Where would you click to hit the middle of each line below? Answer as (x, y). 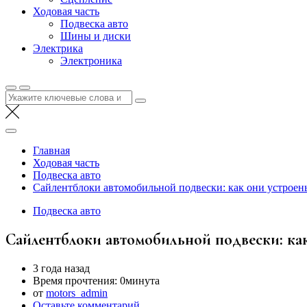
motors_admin (77, 293)
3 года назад (61, 268)
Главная (51, 150)
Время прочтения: (76, 280)
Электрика (58, 48)
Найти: (21, 96)
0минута (140, 280)
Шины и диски (96, 36)
